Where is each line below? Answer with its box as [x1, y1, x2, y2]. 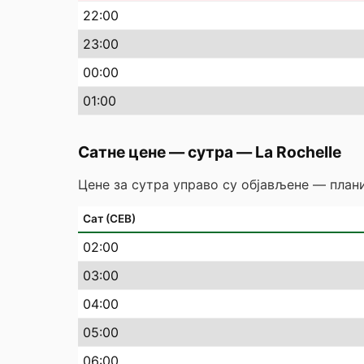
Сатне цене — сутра [78, 142, 233, 162]
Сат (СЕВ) [83, 212, 136, 225]
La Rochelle [255, 142, 341, 162]
